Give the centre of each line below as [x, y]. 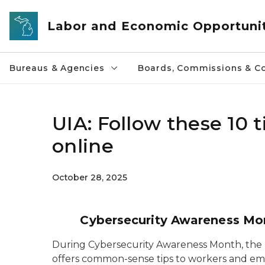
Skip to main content [53, 12]
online [83, 146]
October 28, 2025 [90, 177]
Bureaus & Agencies [57, 68]
